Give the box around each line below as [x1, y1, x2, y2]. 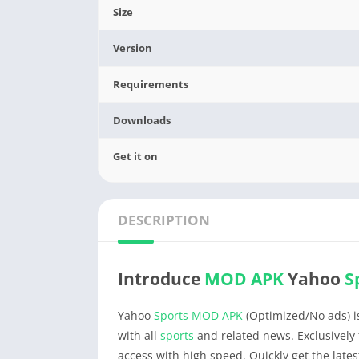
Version [113, 41, 153, 55]
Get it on [113, 149, 159, 163]
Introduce [118, 268, 204, 290]
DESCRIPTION [118, 211, 210, 229]
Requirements [113, 77, 189, 91]
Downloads [113, 113, 171, 127]
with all [118, 328, 160, 343]
